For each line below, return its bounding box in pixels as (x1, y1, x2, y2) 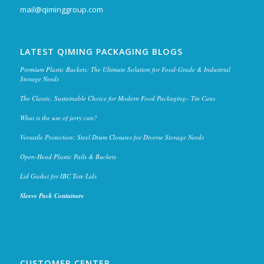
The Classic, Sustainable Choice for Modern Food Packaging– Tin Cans (19, 94, 215, 103)
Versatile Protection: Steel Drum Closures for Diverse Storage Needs (19, 133, 204, 142)
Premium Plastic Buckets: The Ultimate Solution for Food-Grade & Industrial (19, 65, 230, 74)
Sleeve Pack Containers (19, 191, 84, 201)
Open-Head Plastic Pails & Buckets (19, 152, 116, 161)
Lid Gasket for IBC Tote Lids (19, 171, 97, 181)
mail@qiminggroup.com (19, 4, 103, 15)
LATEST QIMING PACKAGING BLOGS (19, 46, 183, 58)
